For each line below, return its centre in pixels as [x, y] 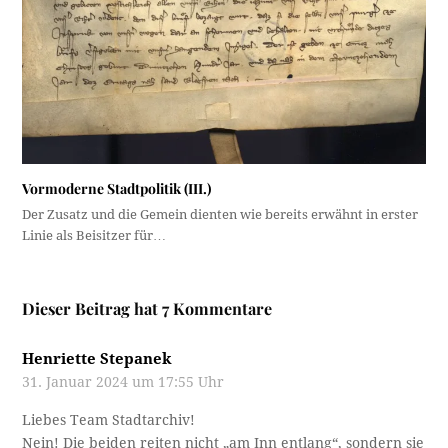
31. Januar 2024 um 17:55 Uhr [123, 381]
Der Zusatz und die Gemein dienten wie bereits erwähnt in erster [220, 214]
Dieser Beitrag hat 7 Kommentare [147, 308]
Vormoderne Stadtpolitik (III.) [117, 188]
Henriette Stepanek [97, 358]
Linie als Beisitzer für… [94, 235]
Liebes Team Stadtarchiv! [109, 419]
